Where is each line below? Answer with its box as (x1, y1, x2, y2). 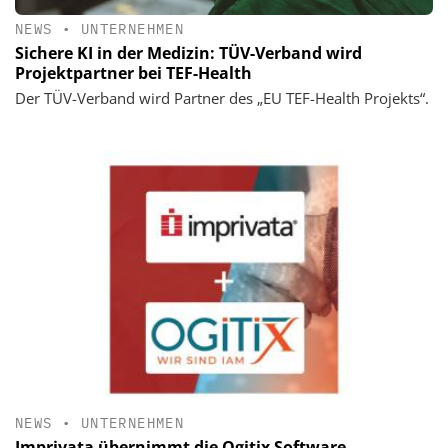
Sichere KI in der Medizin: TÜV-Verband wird (15, 42, 362, 65)
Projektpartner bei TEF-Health (15, 62, 252, 85)
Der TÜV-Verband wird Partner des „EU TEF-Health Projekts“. (15, 88, 429, 109)
